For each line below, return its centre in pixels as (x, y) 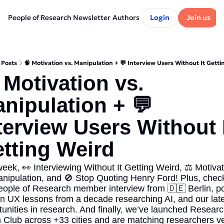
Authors (126, 17)
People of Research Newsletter (59, 17)
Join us (198, 17)
